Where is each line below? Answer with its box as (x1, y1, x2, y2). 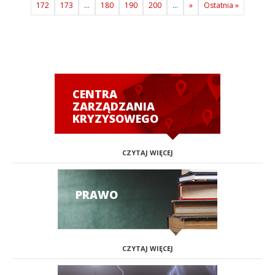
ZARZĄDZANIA (72, 99, 155, 114)
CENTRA (72, 87, 117, 101)
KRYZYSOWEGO (72, 111, 158, 126)
